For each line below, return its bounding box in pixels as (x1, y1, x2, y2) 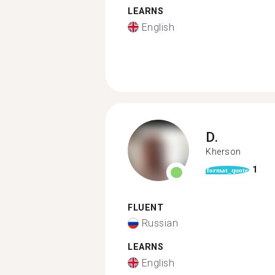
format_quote (207, 166, 248, 174)
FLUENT (128, 202, 163, 213)
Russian (141, 217, 178, 229)
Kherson (206, 147, 241, 157)
